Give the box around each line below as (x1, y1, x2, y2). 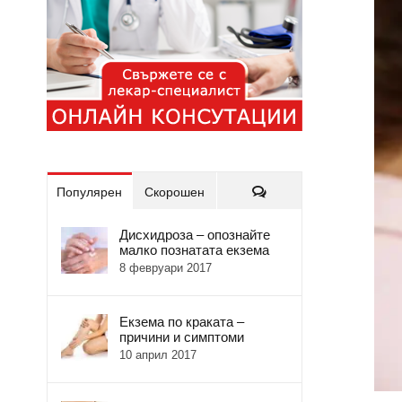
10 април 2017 (119, 348, 197, 363)
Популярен (57, 185, 123, 200)
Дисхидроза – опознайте (119, 227, 270, 243)
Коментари (266, 184, 331, 199)
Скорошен (144, 185, 205, 200)
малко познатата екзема (119, 242, 269, 258)
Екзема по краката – (119, 314, 244, 330)
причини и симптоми (119, 329, 244, 345)
